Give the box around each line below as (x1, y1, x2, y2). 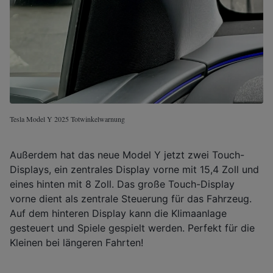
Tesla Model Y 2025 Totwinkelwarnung (10, 113, 125, 124)
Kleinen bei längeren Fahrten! (10, 236, 143, 249)
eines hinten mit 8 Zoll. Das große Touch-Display (10, 177, 235, 190)
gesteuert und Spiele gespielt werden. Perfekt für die (10, 221, 255, 234)
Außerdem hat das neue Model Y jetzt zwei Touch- (10, 148, 244, 161)
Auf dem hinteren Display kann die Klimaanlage (10, 207, 227, 219)
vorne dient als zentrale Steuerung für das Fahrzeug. (10, 192, 252, 205)
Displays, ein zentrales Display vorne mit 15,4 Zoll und (10, 163, 259, 175)
